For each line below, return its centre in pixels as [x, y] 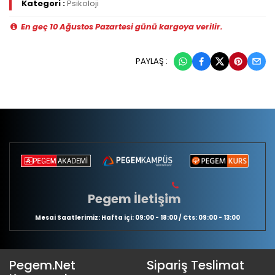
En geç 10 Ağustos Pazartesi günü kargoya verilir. [121, 27]
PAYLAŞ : [152, 61]
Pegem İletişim [134, 199]
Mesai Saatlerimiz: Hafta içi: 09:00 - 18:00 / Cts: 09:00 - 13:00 [137, 218]
